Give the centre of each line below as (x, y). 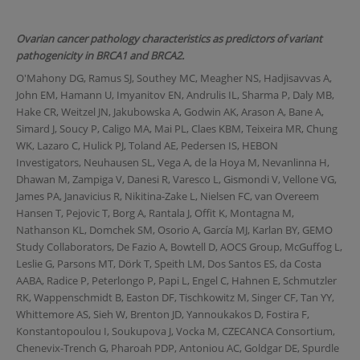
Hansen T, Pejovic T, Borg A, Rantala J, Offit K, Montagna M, (155, 213)
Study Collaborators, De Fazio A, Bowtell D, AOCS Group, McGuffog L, (179, 246)
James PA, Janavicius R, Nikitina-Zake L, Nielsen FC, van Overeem (167, 196)
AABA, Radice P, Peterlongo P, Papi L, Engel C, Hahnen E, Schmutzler (176, 280)
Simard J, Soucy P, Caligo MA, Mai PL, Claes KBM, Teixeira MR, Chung (176, 128)
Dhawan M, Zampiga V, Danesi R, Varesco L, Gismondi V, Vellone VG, (176, 179)
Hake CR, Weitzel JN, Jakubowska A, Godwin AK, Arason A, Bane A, (170, 111)
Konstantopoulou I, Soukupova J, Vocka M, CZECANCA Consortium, (175, 331)
